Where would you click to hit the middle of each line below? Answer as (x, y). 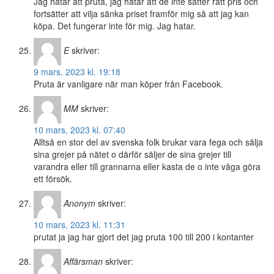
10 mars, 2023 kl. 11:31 (80, 225)
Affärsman (83, 261)
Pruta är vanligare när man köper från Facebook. (128, 84)
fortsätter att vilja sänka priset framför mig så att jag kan (141, 14)
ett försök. (53, 179)
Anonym (80, 203)
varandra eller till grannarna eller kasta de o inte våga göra (147, 167)
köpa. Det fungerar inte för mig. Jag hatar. (115, 26)
